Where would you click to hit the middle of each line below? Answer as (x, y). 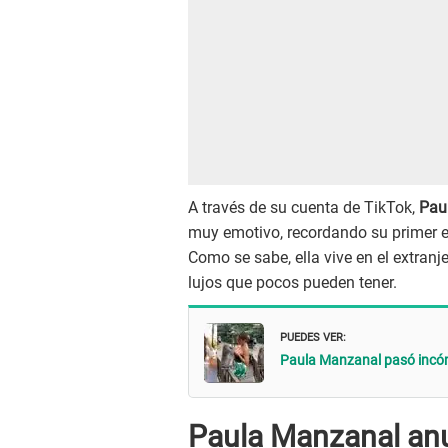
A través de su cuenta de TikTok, (303, 208)
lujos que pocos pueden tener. (292, 283)
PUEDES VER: (313, 335)
